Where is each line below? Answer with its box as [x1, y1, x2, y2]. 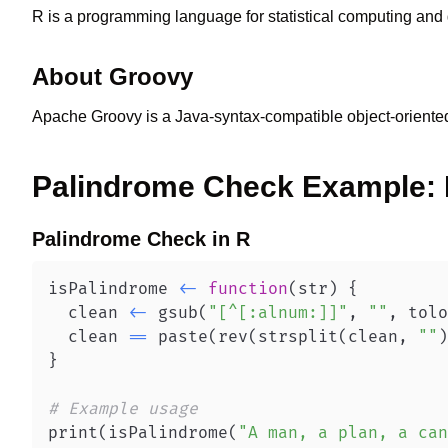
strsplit [258, 327, 338, 347]
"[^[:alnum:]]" [208, 303, 348, 323]
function [208, 279, 288, 299]
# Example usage [48, 399, 198, 419]
